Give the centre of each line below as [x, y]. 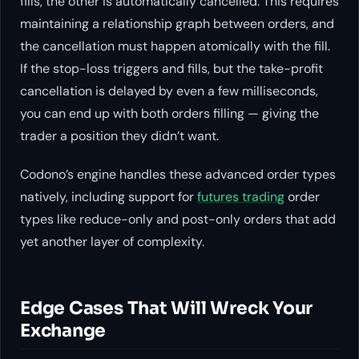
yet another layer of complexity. [112, 241]
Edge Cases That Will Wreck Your [167, 308]
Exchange [63, 330]
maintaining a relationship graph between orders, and [177, 23]
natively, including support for [109, 196]
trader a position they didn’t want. [119, 135]
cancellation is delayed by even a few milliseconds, [169, 91]
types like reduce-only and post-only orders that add [178, 219]
